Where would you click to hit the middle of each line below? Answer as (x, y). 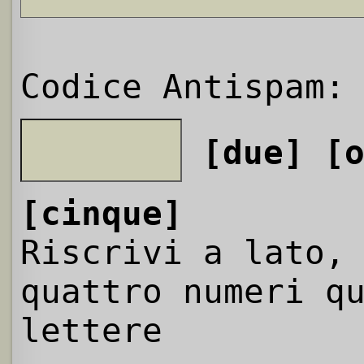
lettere (91, 330)
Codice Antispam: (183, 87)
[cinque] (102, 213)
